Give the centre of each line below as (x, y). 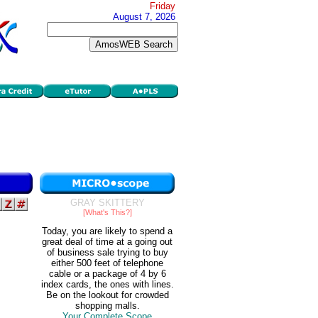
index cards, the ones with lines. (107, 285)
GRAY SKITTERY (107, 203)
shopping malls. (107, 306)
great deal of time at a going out (107, 242)
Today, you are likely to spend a (107, 231)
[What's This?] (107, 212)
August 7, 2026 (144, 17)
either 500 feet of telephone (107, 263)
